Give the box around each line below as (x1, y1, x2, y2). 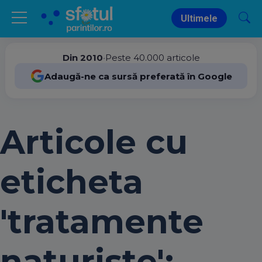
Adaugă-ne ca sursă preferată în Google (44, 70, 232, 82)
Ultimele (181, 13, 218, 24)
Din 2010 (62, 52, 103, 63)
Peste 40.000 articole (105, 52, 200, 63)
